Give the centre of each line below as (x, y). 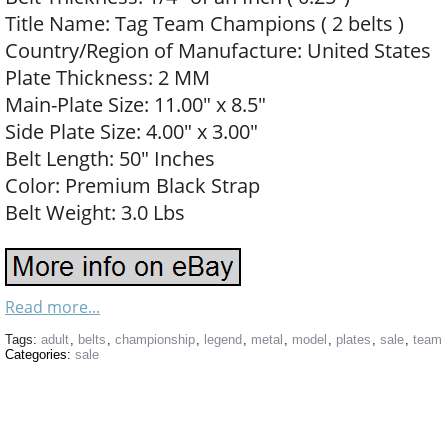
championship (155, 339)
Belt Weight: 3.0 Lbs (95, 212)
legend (223, 339)
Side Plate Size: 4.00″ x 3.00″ (131, 131)
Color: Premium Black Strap (132, 185)
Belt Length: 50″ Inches (110, 158)
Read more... (52, 307)
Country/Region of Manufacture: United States (218, 50)
